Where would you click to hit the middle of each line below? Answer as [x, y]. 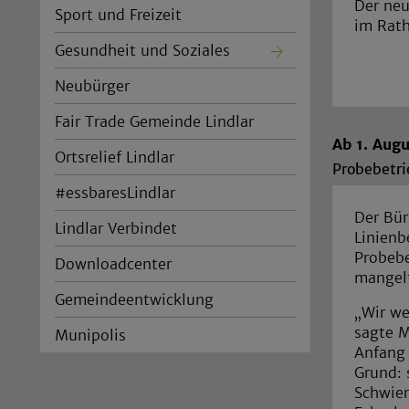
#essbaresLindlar [115, 192]
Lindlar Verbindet [116, 228]
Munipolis [90, 335]
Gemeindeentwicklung [134, 299]
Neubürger [92, 85]
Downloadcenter [113, 263]
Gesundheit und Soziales [142, 50]
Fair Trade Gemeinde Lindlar [154, 121]
